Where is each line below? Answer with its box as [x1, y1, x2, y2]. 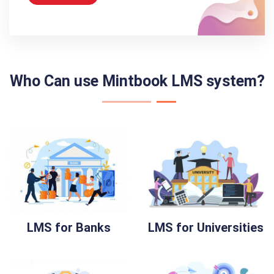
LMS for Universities [147, 220, 264, 235]
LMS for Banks [26, 220, 111, 235]
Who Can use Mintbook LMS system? [9, 72, 265, 90]
